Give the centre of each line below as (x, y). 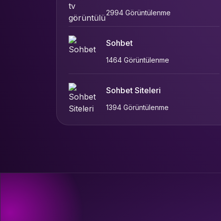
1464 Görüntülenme (138, 60)
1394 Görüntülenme (137, 107)
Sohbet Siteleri (133, 90)
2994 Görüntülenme (138, 13)
